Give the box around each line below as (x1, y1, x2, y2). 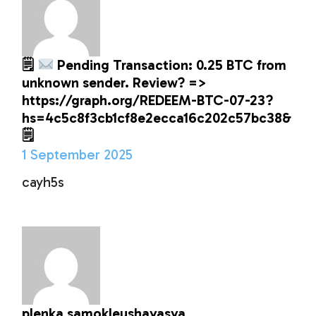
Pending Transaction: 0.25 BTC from (54, 56, 287, 74)
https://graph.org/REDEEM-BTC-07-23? (22, 92, 274, 109)
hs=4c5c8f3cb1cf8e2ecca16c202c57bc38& (22, 109, 292, 127)
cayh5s (22, 174, 65, 191)
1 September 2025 (22, 146, 133, 164)
